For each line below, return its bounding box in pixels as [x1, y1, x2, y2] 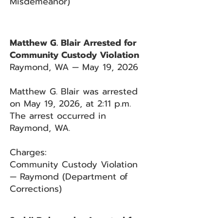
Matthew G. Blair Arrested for [10, 36, 136, 50]
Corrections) [10, 182, 62, 196]
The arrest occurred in [10, 109, 106, 123]
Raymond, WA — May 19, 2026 [10, 60, 138, 74]
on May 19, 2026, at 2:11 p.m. [10, 97, 131, 110]
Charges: [10, 145, 47, 159]
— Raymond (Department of [10, 170, 127, 183]
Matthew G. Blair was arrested [10, 85, 138, 98]
